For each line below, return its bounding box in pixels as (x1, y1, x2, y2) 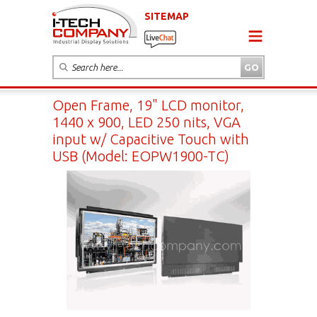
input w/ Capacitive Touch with (52, 130, 249, 147)
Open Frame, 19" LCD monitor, (52, 96, 244, 113)
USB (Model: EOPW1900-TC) (52, 147, 229, 164)
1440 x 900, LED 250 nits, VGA (52, 113, 241, 130)
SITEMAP (144, 10, 189, 22)
